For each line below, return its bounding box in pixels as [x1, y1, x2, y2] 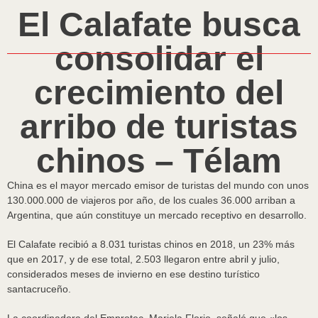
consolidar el [54, 40, 264, 77]
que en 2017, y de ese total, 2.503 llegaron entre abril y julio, [7, 253, 280, 265]
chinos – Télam [36, 142, 282, 180]
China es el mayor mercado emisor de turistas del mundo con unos [7, 180, 309, 191]
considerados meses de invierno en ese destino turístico [7, 268, 260, 280]
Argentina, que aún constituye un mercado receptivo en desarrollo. [7, 209, 307, 221]
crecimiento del [34, 74, 284, 111]
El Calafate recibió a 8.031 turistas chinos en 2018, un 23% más [7, 238, 295, 250]
